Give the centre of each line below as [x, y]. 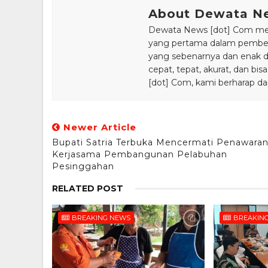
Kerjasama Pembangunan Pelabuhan [140, 155]
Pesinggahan [83, 167]
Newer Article [98, 127]
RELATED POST [88, 189]
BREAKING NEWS [101, 218]
